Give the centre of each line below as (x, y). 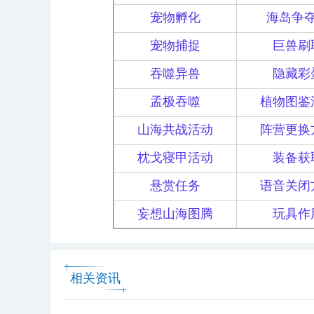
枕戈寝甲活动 (175, 158)
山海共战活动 (175, 130)
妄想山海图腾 (175, 214)
